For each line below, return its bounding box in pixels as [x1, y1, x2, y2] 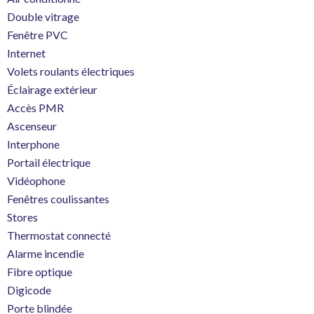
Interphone [7, 137, 60, 151]
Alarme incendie [7, 247, 84, 260]
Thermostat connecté [7, 228, 111, 242]
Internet [7, 46, 46, 60]
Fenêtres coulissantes [7, 192, 109, 205]
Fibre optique [7, 265, 72, 278]
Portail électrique [7, 156, 90, 169]
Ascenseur [7, 119, 57, 132]
